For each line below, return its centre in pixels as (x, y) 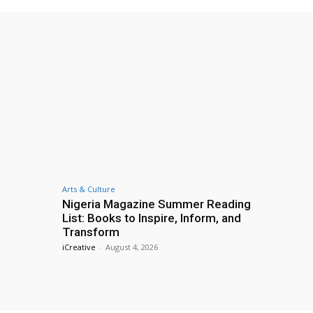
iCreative (79, 247)
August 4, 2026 (132, 247)
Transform (91, 232)
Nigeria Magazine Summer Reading (156, 204)
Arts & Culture (89, 189)
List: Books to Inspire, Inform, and (152, 218)
